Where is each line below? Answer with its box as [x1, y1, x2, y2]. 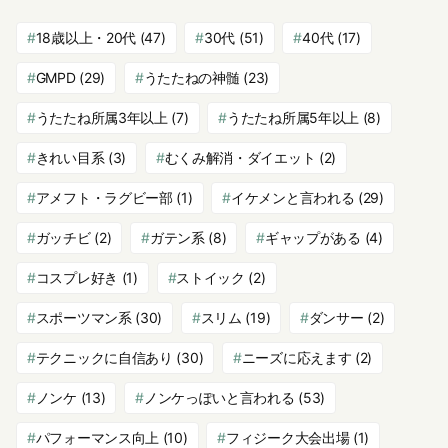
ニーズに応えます [241, 348, 352, 366]
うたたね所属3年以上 [35, 108, 168, 126]
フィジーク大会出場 [226, 428, 350, 446]
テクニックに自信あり [35, 348, 173, 366]
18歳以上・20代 [35, 28, 137, 46]
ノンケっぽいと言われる [143, 388, 295, 406]
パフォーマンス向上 [35, 428, 160, 446]
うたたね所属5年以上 [227, 108, 360, 126]
